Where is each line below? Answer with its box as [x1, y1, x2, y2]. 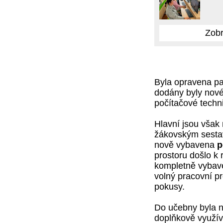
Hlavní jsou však [154, 119, 220, 129]
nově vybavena [154, 140, 217, 150]
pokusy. [154, 182, 185, 192]
